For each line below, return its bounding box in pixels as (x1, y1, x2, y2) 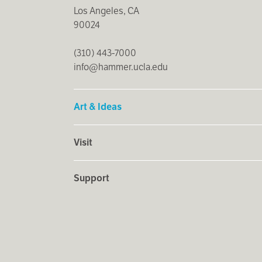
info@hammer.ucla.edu (73, 61, 168, 74)
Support (73, 172, 109, 185)
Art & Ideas (73, 101, 122, 113)
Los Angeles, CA (73, 4, 139, 17)
